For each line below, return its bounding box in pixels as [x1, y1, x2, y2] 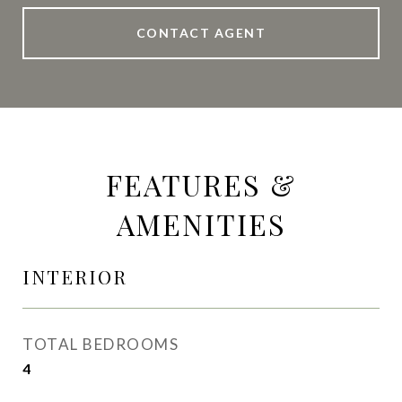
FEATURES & [106, 165, 296, 204]
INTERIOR [22, 264, 127, 289]
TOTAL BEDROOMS [22, 335, 179, 354]
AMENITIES [116, 205, 286, 243]
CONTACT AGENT [135, 25, 267, 40]
